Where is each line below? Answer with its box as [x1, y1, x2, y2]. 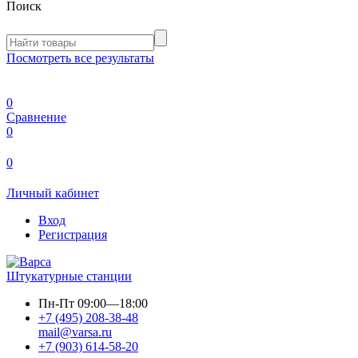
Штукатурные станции [6, 269, 132, 283]
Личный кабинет [6, 186, 99, 200]
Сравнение [6, 110, 66, 124]
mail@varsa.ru [38, 325, 112, 339]
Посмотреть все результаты [6, 51, 154, 65]
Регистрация [38, 228, 107, 241]
